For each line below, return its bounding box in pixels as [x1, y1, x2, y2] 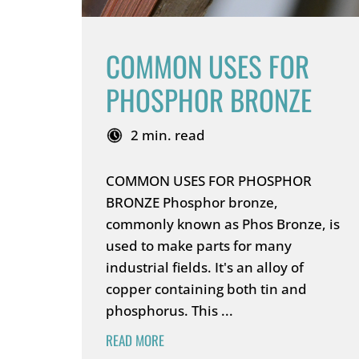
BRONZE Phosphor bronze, [106, 193, 278, 212]
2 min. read [131, 126, 205, 144]
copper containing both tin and [106, 280, 307, 298]
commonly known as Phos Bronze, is [106, 215, 340, 233]
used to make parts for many [106, 236, 292, 255]
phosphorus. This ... [106, 301, 233, 320]
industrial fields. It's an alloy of [106, 258, 304, 276]
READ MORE [106, 330, 164, 350]
